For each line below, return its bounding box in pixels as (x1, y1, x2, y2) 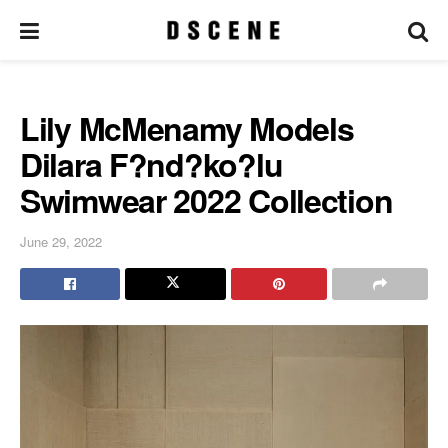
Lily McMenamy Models (20, 105, 354, 151)
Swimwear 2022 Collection (20, 177, 393, 223)
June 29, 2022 (20, 231, 102, 251)
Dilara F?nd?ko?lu (20, 141, 283, 187)
